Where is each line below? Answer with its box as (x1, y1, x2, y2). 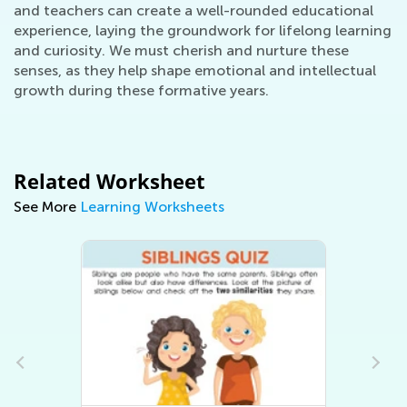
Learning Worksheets (80, 198, 224, 215)
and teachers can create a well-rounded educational (14, 2, 373, 19)
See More (14, 198, 80, 215)
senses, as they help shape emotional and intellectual (14, 62, 376, 79)
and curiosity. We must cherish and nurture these (14, 42, 349, 59)
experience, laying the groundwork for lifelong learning (14, 22, 392, 39)
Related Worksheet (14, 167, 205, 194)
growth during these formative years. (14, 82, 269, 99)
